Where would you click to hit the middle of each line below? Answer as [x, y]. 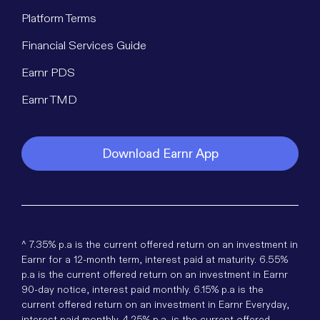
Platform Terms [59, 18]
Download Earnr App [160, 153]
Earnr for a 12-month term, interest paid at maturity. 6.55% [155, 259]
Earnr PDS [48, 72]
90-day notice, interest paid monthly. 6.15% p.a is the [142, 289]
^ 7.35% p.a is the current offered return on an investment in [160, 244]
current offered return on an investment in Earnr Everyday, [155, 304]
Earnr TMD [49, 99]
